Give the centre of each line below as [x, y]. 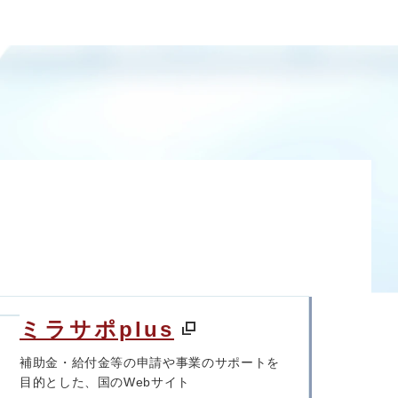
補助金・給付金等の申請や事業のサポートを [150, 363]
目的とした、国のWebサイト [105, 382]
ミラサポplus [97, 330]
